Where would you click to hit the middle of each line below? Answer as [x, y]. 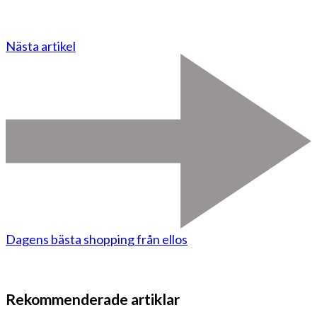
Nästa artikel [41, 46]
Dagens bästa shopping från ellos [97, 239]
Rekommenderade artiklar [93, 299]
